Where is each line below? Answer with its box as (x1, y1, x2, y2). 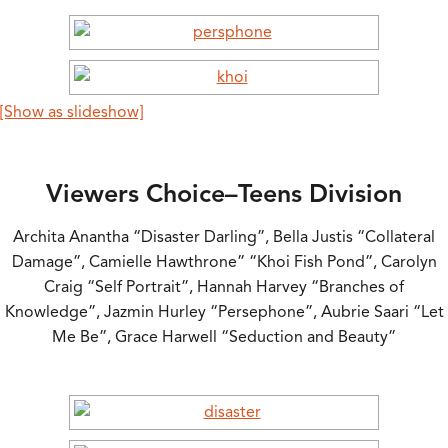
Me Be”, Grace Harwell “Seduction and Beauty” (52, 326, 396, 347)
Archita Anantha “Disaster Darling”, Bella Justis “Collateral (13, 226, 435, 247)
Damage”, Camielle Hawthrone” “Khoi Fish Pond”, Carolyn (11, 251, 437, 272)
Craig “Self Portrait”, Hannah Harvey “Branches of (44, 276, 404, 297)
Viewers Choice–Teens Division (46, 178, 402, 210)
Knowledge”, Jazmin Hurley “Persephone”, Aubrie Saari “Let (4, 301, 444, 322)
